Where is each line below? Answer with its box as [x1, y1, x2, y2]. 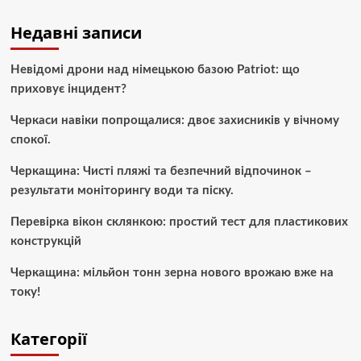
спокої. [10, 134, 51, 147]
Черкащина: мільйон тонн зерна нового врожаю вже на [10, 267, 334, 280]
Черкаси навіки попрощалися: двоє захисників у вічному [10, 114, 339, 127]
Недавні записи [10, 22, 142, 44]
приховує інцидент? [10, 83, 127, 96]
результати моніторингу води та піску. [10, 185, 234, 197]
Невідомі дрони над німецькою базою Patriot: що [10, 64, 300, 77]
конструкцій [10, 235, 81, 248]
